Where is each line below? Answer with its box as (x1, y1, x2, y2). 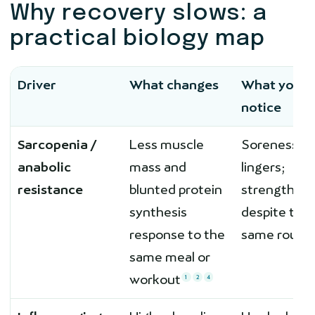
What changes (129, 77, 219, 92)
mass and (129, 159, 186, 174)
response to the (129, 226, 225, 242)
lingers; (241, 159, 285, 174)
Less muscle (129, 136, 204, 152)
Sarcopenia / (18, 136, 97, 152)
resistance (18, 181, 83, 197)
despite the (241, 204, 310, 219)
